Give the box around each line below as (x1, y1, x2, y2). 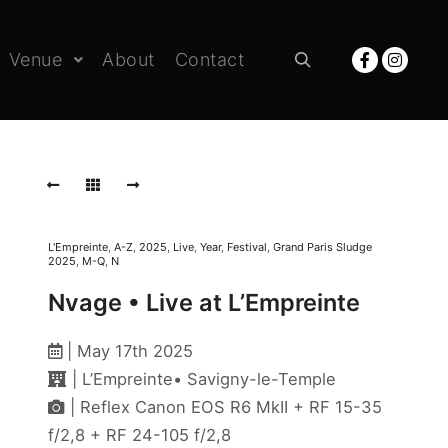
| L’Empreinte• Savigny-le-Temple (67, 369, 336, 390)
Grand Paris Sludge (273, 240, 372, 254)
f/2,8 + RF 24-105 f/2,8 (48, 425, 231, 446)
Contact (174, 49, 244, 70)
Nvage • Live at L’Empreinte (48, 287, 360, 317)
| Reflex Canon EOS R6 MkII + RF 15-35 (65, 397, 382, 418)
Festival (227, 240, 267, 254)
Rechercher (302, 77, 374, 93)
